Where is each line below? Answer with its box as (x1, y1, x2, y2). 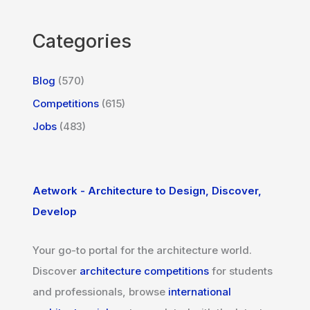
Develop (33, 205, 77, 219)
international (168, 285, 232, 299)
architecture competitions (80, 264, 210, 278)
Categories (33, 29, 132, 53)
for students (209, 264, 273, 278)
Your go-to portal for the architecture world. (33, 244, 253, 257)
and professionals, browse (33, 285, 169, 299)
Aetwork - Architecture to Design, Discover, (33, 184, 262, 198)
